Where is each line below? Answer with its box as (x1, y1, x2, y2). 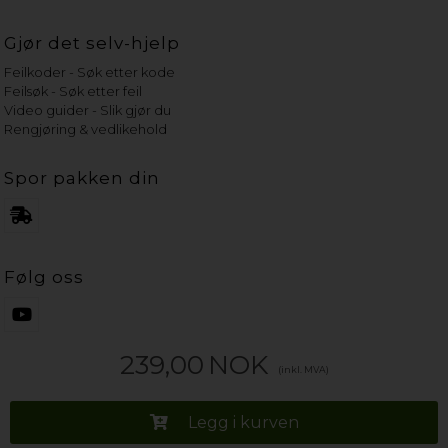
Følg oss (4, 266, 85, 287)
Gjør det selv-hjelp (4, 32, 181, 53)
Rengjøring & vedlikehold (4, 120, 168, 137)
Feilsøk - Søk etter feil (4, 82, 143, 99)
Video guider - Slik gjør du (4, 101, 172, 118)
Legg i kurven (187, 413, 299, 432)
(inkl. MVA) (277, 363, 329, 375)
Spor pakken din (4, 167, 161, 188)
